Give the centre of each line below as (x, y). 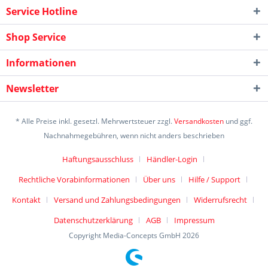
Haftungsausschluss (98, 159)
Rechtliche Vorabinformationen (74, 180)
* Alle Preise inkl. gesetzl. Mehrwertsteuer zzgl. (95, 121)
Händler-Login (172, 159)
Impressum (194, 220)
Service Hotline (42, 12)
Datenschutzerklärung (93, 220)
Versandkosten (199, 121)
